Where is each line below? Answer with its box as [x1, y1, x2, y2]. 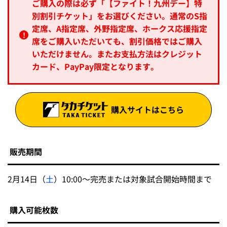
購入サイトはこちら [110, 103, 184, 116]
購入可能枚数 [10, 204, 58, 216]
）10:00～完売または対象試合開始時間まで [54, 173, 212, 185]
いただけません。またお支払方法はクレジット [32, 47, 202, 60]
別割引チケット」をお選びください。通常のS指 [32, 9, 207, 22]
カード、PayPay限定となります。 [32, 60, 159, 72]
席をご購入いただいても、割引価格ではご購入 [32, 34, 202, 47]
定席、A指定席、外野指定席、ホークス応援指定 [32, 22, 207, 34]
